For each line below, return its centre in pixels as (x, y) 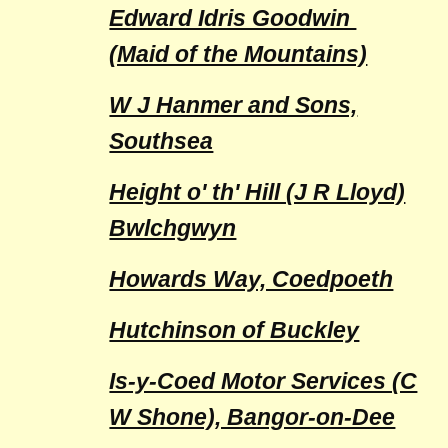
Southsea (161, 141)
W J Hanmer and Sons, (233, 105)
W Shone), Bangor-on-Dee (252, 417)
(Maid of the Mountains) (238, 54)
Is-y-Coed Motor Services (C (263, 381)
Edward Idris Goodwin (233, 18)
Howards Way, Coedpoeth (251, 279)
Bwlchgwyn (173, 228)
